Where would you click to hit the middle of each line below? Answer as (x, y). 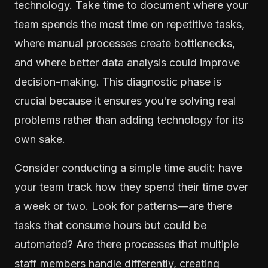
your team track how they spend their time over (131, 187)
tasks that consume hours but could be (110, 225)
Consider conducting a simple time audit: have (128, 167)
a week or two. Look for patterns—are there (123, 206)
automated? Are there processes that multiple (127, 244)
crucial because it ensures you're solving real (125, 100)
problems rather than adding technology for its (129, 120)
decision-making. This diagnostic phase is (118, 81)
